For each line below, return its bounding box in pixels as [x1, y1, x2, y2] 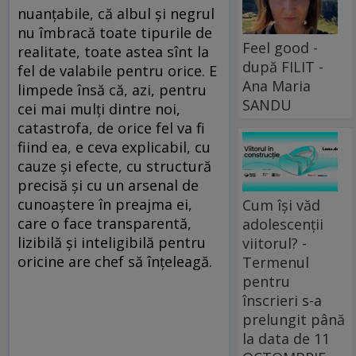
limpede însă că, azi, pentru [17, 80, 207, 100]
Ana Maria [242, 75, 311, 95]
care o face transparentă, [17, 214, 192, 234]
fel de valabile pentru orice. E [17, 61, 217, 81]
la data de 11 [242, 328, 331, 348]
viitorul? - [242, 233, 308, 253]
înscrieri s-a [242, 290, 323, 310]
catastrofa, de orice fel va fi [17, 118, 205, 138]
